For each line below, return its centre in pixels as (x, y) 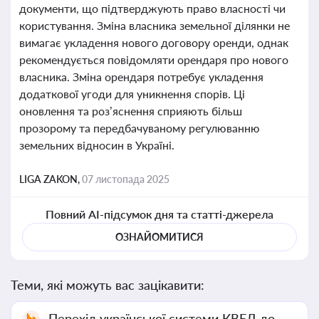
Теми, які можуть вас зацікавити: (108, 285)
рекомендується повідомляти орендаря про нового (154, 59)
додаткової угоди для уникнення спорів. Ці (132, 94)
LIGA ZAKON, (51, 179)
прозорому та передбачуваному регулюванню (140, 128)
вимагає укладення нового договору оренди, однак (154, 42)
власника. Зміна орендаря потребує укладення (141, 77)
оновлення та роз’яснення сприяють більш (131, 111)
